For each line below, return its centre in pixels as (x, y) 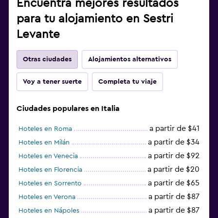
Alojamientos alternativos (130, 59)
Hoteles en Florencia (50, 170)
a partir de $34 (174, 142)
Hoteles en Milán (44, 142)
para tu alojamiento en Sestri (95, 19)
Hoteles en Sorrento (50, 183)
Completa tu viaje (127, 82)
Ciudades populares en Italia (68, 108)
